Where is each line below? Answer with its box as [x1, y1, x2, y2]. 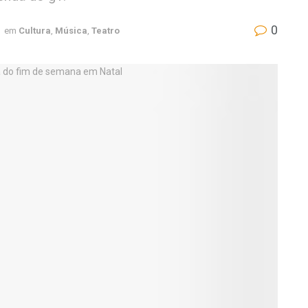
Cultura [19, 25, 51, 36]
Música [55, 25, 87, 36]
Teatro [91, 25, 120, 36]
